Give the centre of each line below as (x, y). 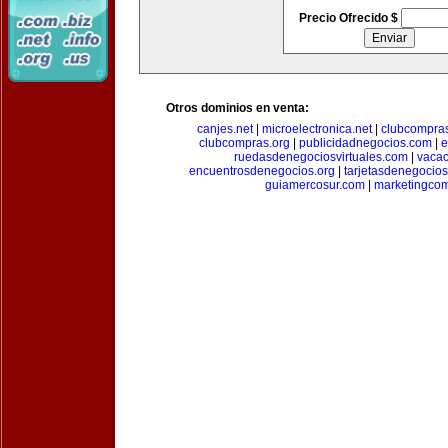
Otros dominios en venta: (237, 108)
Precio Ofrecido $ (349, 18)
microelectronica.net (316, 129)
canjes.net (224, 129)
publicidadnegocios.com (365, 143)
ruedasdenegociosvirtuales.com (320, 157)
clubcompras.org (244, 143)
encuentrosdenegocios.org (262, 171)
